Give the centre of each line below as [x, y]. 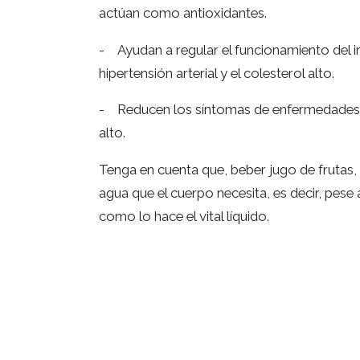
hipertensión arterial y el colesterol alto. [216, 73]
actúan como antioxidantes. [182, 12]
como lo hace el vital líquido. [184, 217]
